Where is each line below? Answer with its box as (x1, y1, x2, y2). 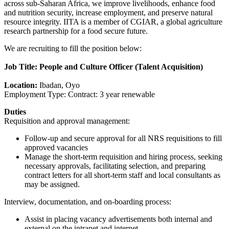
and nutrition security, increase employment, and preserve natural (4, 8, 213, 17)
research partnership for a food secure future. (4, 26, 148, 35)
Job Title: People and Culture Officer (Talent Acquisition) (4, 62, 203, 71)
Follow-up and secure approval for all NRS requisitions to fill (25, 133, 222, 143)
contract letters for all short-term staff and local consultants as (25, 170, 220, 179)
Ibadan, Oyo (37, 80, 80, 89)
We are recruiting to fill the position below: (4, 43, 142, 53)
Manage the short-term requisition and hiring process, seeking (25, 152, 222, 161)
